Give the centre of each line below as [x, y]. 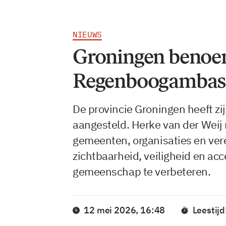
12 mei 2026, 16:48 [125, 210]
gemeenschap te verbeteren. [142, 171]
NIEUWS [88, 34]
